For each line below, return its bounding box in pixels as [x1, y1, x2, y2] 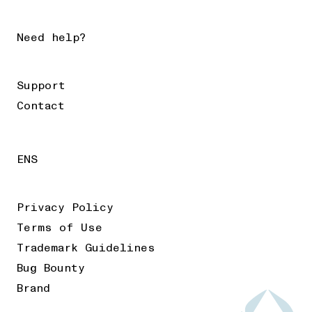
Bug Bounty [17, 263, 85, 274]
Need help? [17, 32, 86, 43]
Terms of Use [17, 222, 102, 233]
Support [17, 80, 65, 91]
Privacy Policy [17, 202, 114, 213]
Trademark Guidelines [17, 242, 155, 253]
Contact [17, 100, 65, 111]
